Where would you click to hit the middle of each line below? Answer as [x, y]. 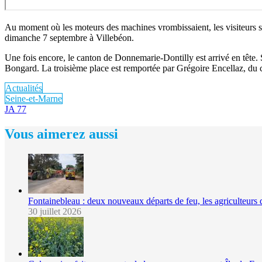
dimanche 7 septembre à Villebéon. [69, 37]
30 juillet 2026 [55, 211]
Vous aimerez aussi [61, 134]
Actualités [24, 88]
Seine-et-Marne [34, 98]
